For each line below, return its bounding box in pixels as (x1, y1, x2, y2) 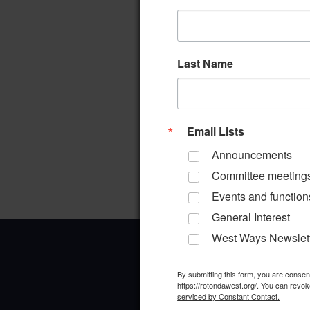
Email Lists (187, 123, 245, 140)
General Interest (212, 209, 291, 226)
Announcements (212, 147, 293, 163)
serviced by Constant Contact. (177, 291, 280, 302)
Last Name (177, 55, 234, 72)
